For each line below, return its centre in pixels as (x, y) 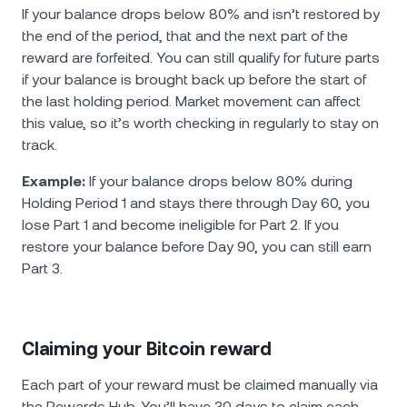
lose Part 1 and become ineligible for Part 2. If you (180, 225)
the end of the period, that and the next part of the (185, 36)
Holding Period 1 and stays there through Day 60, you (196, 203)
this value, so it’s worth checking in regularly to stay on (200, 123)
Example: (54, 181)
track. (40, 145)
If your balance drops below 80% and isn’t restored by (201, 14)
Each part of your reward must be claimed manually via (200, 385)
